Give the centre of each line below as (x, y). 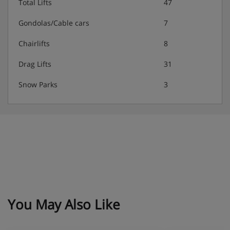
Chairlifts (34, 43)
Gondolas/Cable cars (54, 23)
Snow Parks (38, 84)
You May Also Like (64, 204)
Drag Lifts (35, 64)
